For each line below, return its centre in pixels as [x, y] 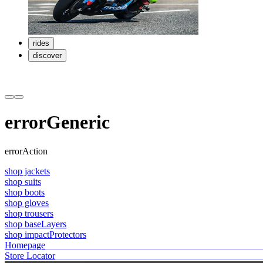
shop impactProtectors [45, 234]
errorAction [26, 151]
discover [47, 55]
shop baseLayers [36, 224]
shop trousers [29, 213]
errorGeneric [57, 122]
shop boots [25, 192]
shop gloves [27, 203]
